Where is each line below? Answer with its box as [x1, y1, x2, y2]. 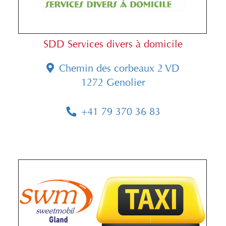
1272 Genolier [81, 77, 145, 89]
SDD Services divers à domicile [43, 38, 183, 50]
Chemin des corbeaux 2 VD [59, 63, 180, 75]
